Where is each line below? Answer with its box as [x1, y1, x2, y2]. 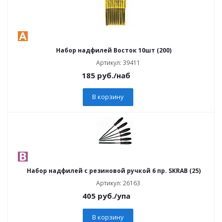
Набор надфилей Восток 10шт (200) [55, 46, 171, 55]
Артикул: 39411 [96, 58, 140, 67]
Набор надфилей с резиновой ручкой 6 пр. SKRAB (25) [26, 166, 201, 175]
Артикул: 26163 [96, 179, 140, 187]
